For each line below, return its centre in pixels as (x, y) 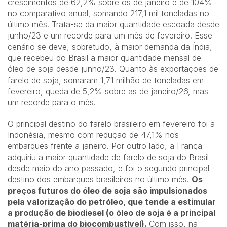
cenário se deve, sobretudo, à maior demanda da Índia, (110, 47)
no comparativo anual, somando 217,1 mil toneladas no (108, 13)
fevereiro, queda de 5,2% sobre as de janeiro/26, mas (108, 91)
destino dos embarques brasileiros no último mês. (100, 180)
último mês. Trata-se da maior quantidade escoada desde (113, 25)
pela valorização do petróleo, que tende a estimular (112, 202)
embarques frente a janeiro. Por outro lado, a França (105, 146)
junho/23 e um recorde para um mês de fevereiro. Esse (110, 36)
